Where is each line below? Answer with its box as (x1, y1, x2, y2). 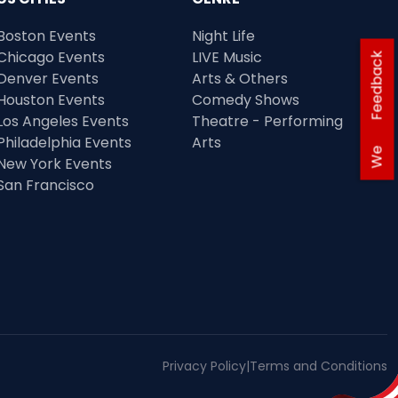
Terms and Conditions (250, 357, 387, 375)
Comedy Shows (192, 90, 299, 110)
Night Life (192, 26, 255, 46)
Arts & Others (192, 68, 288, 89)
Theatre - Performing (192, 111, 343, 131)
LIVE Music (192, 47, 262, 68)
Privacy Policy (163, 357, 246, 375)
